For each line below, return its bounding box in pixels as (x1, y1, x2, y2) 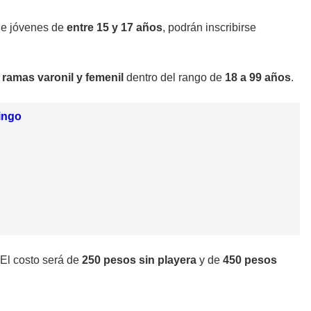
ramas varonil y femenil (2, 71, 124, 83)
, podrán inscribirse (162, 21, 256, 33)
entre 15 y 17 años (67, 21, 162, 33)
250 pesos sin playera (82, 254, 196, 267)
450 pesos (223, 254, 277, 267)
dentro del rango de (124, 71, 225, 83)
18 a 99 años (225, 71, 291, 83)
